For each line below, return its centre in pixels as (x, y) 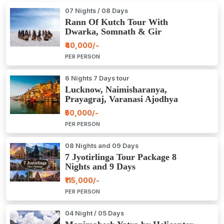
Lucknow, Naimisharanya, (116, 90)
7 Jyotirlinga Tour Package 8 (121, 157)
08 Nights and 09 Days (102, 146)
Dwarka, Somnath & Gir (113, 32)
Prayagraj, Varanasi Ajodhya (121, 99)
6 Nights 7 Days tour (97, 78)
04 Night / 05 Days (94, 213)
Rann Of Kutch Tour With (116, 22)
